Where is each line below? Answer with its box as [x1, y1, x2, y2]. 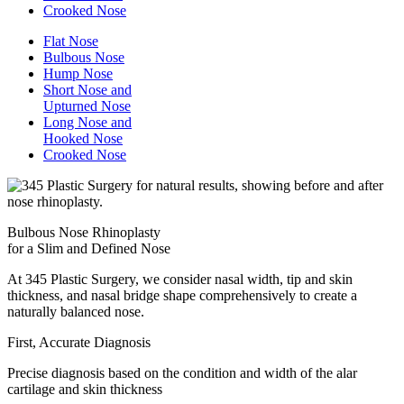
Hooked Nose [43, 130, 123, 146]
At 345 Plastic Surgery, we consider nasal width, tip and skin [7, 271, 353, 287]
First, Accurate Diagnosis [7, 334, 151, 350]
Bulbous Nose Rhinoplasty [7, 224, 161, 240]
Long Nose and [43, 114, 132, 130]
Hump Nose [43, 65, 113, 81]
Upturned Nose [43, 97, 131, 114]
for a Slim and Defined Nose [7, 240, 170, 256]
